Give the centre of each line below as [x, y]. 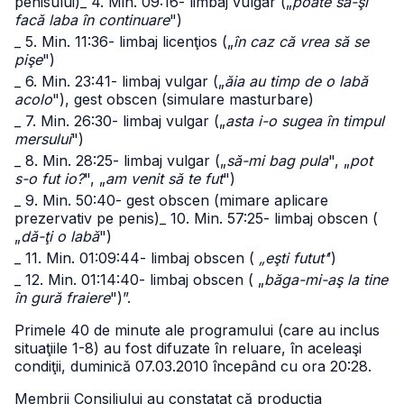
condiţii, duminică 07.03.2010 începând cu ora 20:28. [193, 366]
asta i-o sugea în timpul [305, 121]
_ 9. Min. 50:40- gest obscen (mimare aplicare [171, 200]
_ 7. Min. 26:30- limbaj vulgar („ [120, 121]
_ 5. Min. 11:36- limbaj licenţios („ [124, 41]
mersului [43, 139]
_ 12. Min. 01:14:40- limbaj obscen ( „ [139, 280]
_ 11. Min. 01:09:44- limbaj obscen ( [137, 258]
